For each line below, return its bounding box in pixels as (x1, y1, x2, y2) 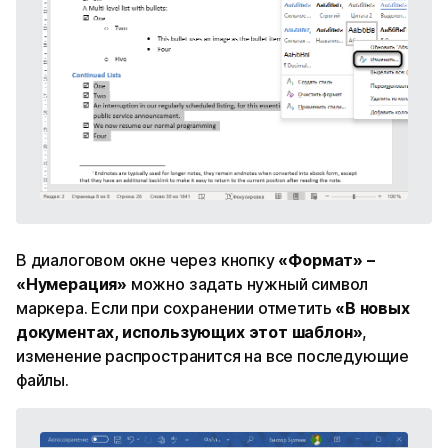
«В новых (331, 297, 410, 318)
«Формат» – (278, 249, 375, 270)
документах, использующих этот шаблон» (16, 321, 363, 342)
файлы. (16, 369, 69, 390)
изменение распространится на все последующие (16, 345, 410, 366)
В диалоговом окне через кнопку (16, 249, 279, 270)
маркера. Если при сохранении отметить (16, 297, 332, 318)
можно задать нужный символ (127, 273, 369, 294)
